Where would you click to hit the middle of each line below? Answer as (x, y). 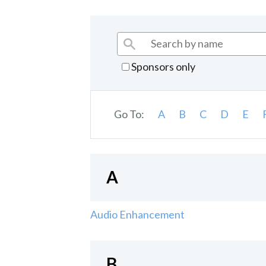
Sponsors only (163, 66)
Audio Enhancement (137, 214)
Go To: (129, 114)
